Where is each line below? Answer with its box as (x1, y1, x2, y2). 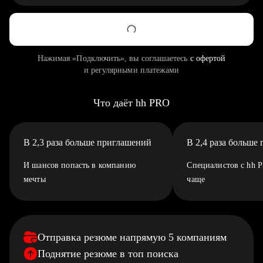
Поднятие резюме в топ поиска (38, 248, 178, 259)
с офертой (190, 54, 226, 63)
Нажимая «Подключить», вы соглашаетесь (37, 54, 190, 63)
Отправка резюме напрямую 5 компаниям (38, 231, 227, 243)
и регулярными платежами (83, 66, 180, 75)
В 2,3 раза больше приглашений (23, 137, 151, 147)
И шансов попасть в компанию (23, 161, 136, 170)
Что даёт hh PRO (93, 97, 170, 109)
